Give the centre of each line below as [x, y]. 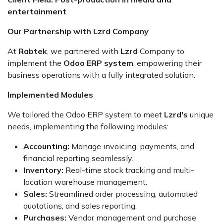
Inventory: [43, 170]
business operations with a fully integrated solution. [101, 75]
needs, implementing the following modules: [88, 126]
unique [201, 114]
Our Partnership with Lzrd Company [78, 31]
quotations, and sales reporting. [80, 206]
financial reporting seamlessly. [78, 158]
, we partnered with [84, 51]
